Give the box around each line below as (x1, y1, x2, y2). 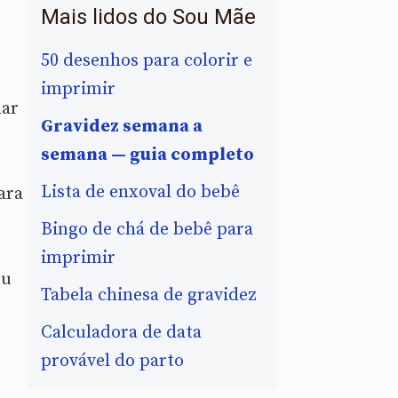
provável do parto (41, 349, 184, 372)
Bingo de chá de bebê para (41, 218, 253, 241)
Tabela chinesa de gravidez (41, 283, 257, 306)
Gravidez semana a (41, 115, 203, 138)
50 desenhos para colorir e (41, 49, 252, 72)
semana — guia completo (41, 143, 254, 166)
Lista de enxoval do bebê (41, 180, 240, 203)
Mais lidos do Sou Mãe (41, 4, 256, 29)
